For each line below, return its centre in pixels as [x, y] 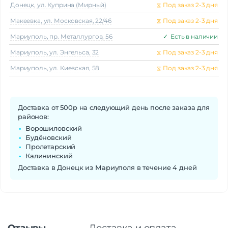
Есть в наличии [194, 37]
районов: [33, 117]
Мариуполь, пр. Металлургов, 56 [61, 37]
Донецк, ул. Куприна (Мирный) [59, 5]
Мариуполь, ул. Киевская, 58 [55, 68]
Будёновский [49, 138]
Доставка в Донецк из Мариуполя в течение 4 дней [107, 168]
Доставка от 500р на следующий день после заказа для [114, 108]
